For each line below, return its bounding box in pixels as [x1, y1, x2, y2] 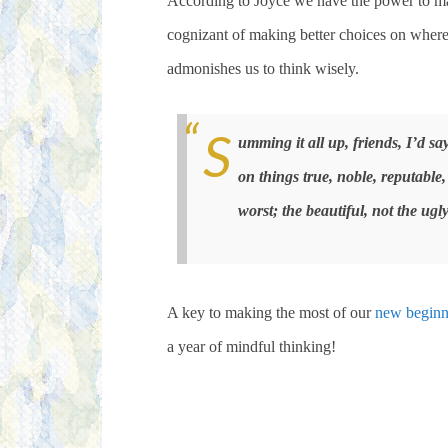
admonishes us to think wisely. [167, 60, 359, 77]
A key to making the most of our [167, 304, 375, 321]
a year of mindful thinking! [167, 338, 336, 355]
